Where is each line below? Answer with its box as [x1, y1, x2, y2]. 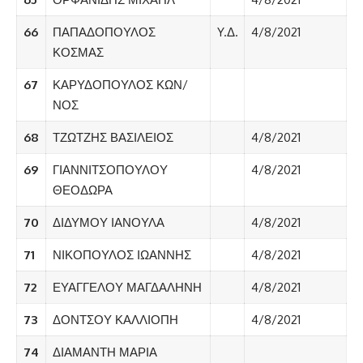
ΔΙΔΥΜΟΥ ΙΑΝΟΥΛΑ [52, 215, 164, 231]
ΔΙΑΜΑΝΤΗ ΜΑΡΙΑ [52, 344, 157, 361]
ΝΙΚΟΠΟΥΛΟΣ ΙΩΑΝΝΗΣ [52, 247, 191, 263]
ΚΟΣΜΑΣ [52, 45, 104, 61]
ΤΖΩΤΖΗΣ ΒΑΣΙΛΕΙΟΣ [52, 130, 173, 146]
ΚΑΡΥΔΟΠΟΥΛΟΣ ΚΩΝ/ [52, 77, 188, 93]
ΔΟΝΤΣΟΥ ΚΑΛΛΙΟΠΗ [52, 312, 178, 328]
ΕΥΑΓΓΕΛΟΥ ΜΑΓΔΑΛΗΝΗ [52, 280, 202, 296]
